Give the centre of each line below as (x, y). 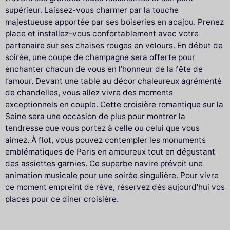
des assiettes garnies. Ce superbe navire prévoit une (104, 164)
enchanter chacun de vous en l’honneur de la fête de (104, 69)
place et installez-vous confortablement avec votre (102, 34)
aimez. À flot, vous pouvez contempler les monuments (106, 140)
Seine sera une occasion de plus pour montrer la (95, 117)
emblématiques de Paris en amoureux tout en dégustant (110, 152)
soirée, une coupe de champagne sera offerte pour (100, 57)
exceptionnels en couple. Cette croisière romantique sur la (114, 105)
